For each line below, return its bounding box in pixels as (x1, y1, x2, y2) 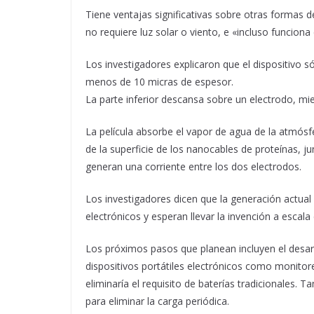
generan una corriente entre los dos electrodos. (86, 159, 301, 173)
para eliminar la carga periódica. (86, 294, 229, 308)
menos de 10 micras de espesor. (86, 74, 233, 88)
